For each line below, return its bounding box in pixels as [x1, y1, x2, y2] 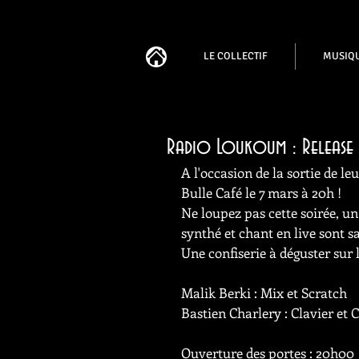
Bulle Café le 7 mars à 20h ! [181, 184, 341, 201]
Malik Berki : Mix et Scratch [181, 284, 347, 301]
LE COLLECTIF [204, 50, 268, 63]
